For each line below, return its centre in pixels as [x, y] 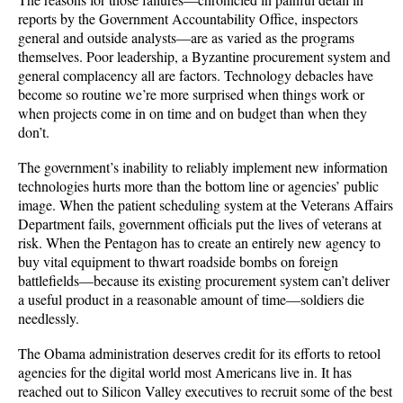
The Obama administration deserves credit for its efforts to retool [199, 353]
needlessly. [53, 318]
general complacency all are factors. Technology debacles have [196, 75]
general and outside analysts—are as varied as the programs [186, 37]
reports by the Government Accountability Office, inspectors [188, 18]
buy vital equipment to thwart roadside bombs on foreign [178, 261]
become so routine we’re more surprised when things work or [191, 94]
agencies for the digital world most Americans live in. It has [185, 372]
